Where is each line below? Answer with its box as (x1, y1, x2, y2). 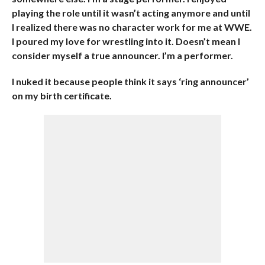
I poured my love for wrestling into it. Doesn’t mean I (11, 35, 240, 47)
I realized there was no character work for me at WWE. (11, 21, 252, 33)
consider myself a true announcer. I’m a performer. (11, 50, 233, 61)
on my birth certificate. (11, 90, 112, 101)
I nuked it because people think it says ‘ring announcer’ (11, 76, 249, 87)
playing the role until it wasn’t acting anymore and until (11, 7, 250, 18)
